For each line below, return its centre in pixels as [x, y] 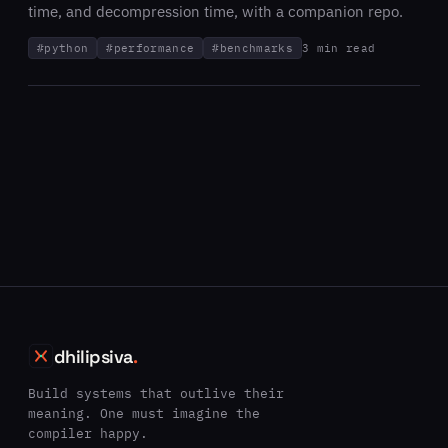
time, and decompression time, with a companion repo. [215, 11]
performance [154, 47]
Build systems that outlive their [156, 393]
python [66, 47]
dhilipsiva [93, 356]
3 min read [338, 47]
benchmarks [256, 47]
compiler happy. [88, 433]
